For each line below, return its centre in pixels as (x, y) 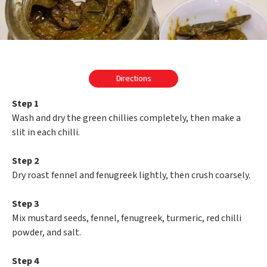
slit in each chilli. (46, 133)
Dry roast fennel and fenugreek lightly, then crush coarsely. (131, 176)
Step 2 (25, 161)
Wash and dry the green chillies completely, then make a (126, 118)
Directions (133, 79)
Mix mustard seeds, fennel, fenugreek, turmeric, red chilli (127, 218)
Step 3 (25, 204)
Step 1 (25, 104)
